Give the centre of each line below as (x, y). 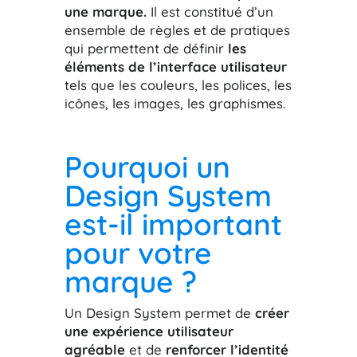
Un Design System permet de (159, 312)
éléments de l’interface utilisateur (175, 66)
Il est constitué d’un (210, 11)
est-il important (173, 224)
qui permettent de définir (146, 48)
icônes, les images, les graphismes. (175, 103)
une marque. (105, 11)
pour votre (138, 252)
